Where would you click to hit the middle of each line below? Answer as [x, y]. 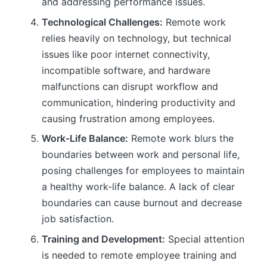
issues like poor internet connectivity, [126, 54]
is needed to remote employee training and [139, 255]
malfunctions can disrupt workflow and [130, 86]
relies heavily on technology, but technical [136, 38]
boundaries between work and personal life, [141, 155]
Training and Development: [103, 239]
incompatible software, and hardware [126, 70]
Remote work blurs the [181, 139]
